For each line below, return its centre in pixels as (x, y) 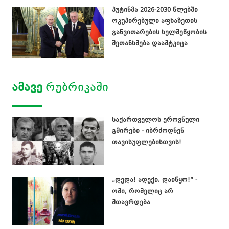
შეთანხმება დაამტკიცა (150, 43)
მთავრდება (131, 203)
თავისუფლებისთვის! (146, 142)
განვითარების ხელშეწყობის (159, 32)
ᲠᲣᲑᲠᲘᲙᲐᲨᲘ (75, 88)
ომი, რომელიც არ (142, 191)
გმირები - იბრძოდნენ (148, 131)
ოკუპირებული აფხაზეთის (154, 21)
